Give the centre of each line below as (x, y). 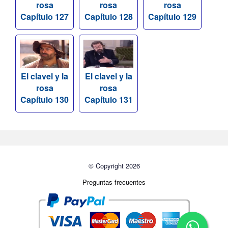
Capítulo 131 (108, 99)
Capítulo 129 (173, 17)
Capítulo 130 (45, 99)
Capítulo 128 (108, 17)
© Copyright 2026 (114, 165)
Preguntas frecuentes (114, 182)
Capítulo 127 (45, 17)
